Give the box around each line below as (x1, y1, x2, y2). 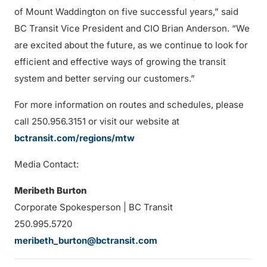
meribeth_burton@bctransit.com (14, 235, 157, 246)
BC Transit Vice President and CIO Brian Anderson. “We (14, 23, 250, 34)
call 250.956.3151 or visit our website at (14, 116, 179, 127)
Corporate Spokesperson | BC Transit (14, 201, 173, 213)
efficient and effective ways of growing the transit (14, 56, 226, 67)
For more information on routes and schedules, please (14, 99, 244, 110)
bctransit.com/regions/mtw (14, 132, 135, 144)
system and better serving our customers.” (14, 73, 195, 84)
